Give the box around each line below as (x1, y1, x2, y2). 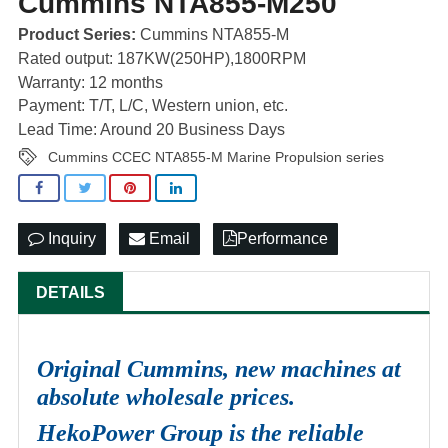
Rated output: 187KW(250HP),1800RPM (18, 49, 306, 67)
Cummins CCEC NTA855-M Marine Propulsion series (48, 148, 384, 165)
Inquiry (44, 230, 96, 248)
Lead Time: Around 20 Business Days (18, 121, 285, 139)
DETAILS (36, 284, 105, 302)
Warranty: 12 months (18, 73, 163, 91)
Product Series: (18, 26, 136, 43)
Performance (237, 230, 328, 248)
